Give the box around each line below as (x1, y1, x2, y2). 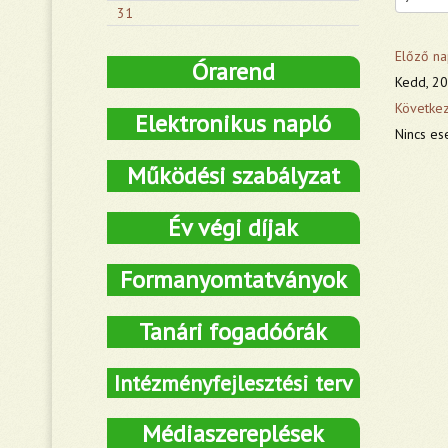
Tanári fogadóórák (139, 316, 328, 347)
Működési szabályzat (126, 160, 340, 191)
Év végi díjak (168, 212, 299, 243)
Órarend (191, 56, 275, 87)
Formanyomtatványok (119, 264, 347, 295)
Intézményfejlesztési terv (113, 369, 353, 397)
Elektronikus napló (135, 108, 332, 139)
